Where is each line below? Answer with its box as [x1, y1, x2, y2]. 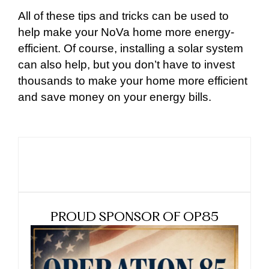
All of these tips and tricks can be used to [18, 9, 229, 22]
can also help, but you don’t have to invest [18, 58, 235, 71]
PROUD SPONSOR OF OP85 [50, 211, 219, 224]
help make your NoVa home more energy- [18, 25, 234, 38]
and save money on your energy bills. [18, 90, 211, 103]
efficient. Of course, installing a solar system [18, 41, 243, 55]
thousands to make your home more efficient [18, 74, 247, 87]
